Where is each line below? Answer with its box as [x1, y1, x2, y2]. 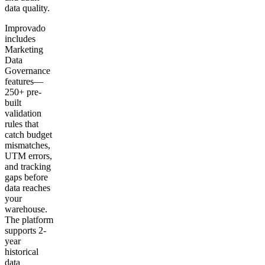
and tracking [5, 161, 51, 172]
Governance [5, 66, 50, 76]
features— [5, 76, 43, 87]
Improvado [5, 23, 46, 34]
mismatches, [5, 140, 50, 151]
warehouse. [5, 204, 47, 215]
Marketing [5, 44, 43, 55]
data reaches [5, 183, 50, 193]
